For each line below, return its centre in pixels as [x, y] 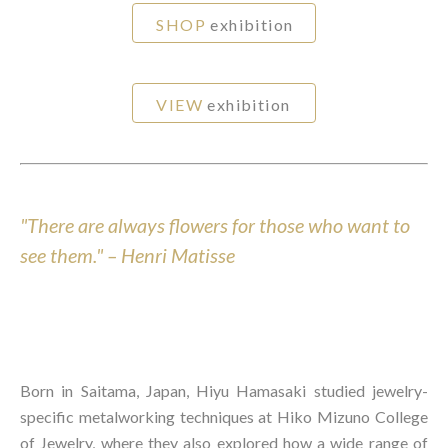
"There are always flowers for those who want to [215, 224]
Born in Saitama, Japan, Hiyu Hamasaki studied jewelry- [224, 390]
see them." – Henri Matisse [127, 254]
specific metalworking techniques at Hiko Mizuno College [224, 416]
